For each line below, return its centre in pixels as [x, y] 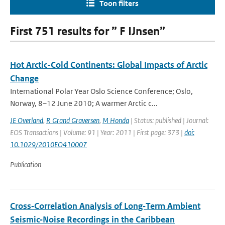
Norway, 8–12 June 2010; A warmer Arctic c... [84, 103]
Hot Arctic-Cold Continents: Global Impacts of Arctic [109, 65]
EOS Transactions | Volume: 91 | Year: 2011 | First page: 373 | [97, 132]
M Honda [116, 120]
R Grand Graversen [73, 120]
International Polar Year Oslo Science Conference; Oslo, [101, 91]
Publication [26, 164]
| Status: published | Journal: [169, 120]
